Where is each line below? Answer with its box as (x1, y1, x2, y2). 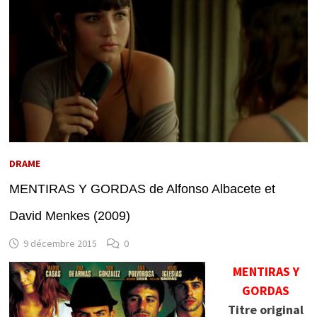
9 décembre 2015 (23, 237, 97, 250)
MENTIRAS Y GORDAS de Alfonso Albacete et (8, 182, 275, 197)
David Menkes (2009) (8, 209, 130, 224)
